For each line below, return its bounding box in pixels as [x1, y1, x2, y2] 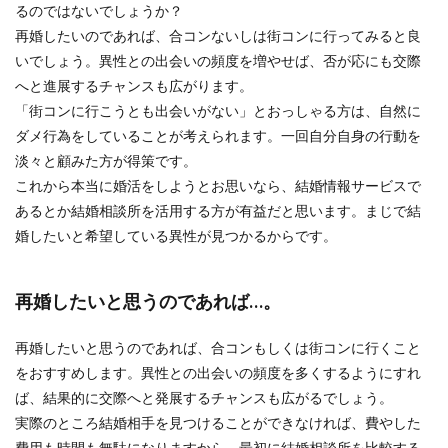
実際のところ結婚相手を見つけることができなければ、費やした [15, 414, 421, 431]
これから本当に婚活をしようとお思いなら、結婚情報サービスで [15, 177, 421, 194]
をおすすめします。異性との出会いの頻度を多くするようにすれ [15, 364, 421, 381]
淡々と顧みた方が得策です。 [15, 152, 197, 169]
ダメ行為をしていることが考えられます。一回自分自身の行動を [15, 127, 421, 144]
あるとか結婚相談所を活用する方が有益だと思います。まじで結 [15, 202, 421, 219]
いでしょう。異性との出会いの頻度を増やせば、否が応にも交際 [15, 52, 421, 69]
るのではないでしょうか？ [15, 2, 183, 19]
